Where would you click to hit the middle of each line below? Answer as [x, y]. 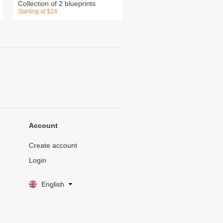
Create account [53, 146]
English [53, 184]
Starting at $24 [38, 12]
